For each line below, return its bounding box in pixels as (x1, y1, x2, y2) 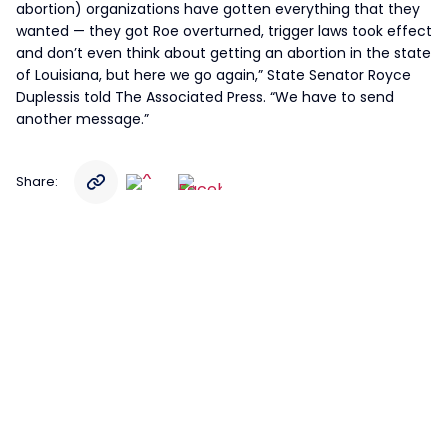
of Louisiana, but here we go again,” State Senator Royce (16, 65, 411, 85)
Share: (16, 172, 58, 191)
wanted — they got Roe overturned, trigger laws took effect (16, 21, 432, 41)
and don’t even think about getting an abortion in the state (16, 43, 431, 63)
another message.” (16, 109, 149, 129)
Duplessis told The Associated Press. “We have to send (16, 87, 394, 107)
